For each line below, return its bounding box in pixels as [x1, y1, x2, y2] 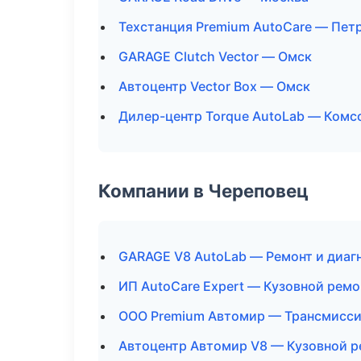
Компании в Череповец [98, 180, 309, 201]
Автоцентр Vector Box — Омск [118, 78, 310, 94]
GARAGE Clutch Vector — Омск [118, 48, 312, 64]
